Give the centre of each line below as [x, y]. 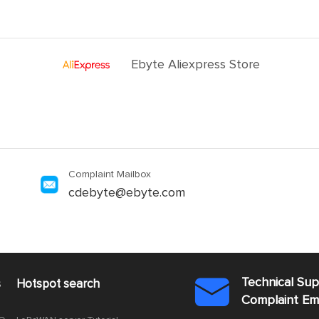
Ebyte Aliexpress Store [196, 65]
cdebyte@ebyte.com [127, 193]
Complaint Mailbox [110, 174]
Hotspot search [58, 284]
